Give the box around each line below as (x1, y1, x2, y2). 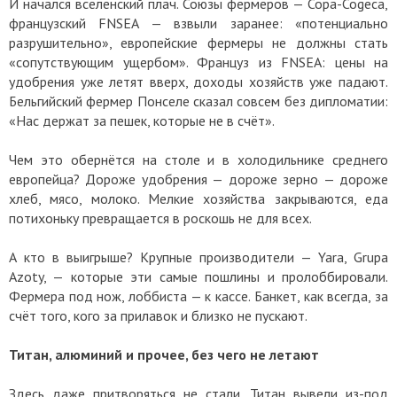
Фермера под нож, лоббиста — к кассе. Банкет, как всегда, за (9, 287, 388, 306)
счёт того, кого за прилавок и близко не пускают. (9, 307, 307, 325)
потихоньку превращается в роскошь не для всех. (9, 209, 315, 228)
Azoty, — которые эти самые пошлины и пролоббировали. (9, 268, 388, 286)
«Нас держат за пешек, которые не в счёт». (9, 112, 275, 130)
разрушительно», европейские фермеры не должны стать (9, 34, 388, 52)
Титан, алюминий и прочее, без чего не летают (9, 346, 319, 364)
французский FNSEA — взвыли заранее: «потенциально (9, 14, 388, 33)
